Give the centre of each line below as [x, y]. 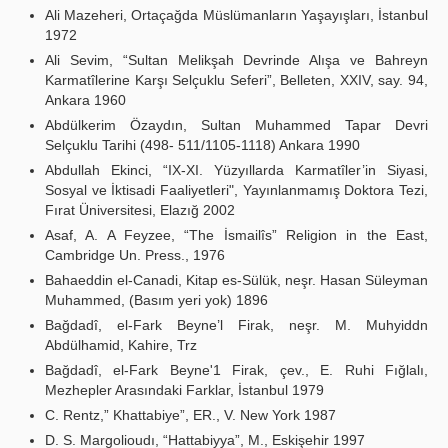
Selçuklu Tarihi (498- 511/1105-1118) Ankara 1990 [202, 145]
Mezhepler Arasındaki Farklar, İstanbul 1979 [184, 390]
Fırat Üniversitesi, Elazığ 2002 [140, 210]
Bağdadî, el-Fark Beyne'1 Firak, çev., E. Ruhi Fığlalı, [236, 370]
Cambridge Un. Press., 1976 [135, 255]
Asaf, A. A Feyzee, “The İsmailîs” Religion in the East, [236, 235]
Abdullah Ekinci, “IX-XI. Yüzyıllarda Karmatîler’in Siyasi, [236, 170]
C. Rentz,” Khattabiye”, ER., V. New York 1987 [190, 415]
